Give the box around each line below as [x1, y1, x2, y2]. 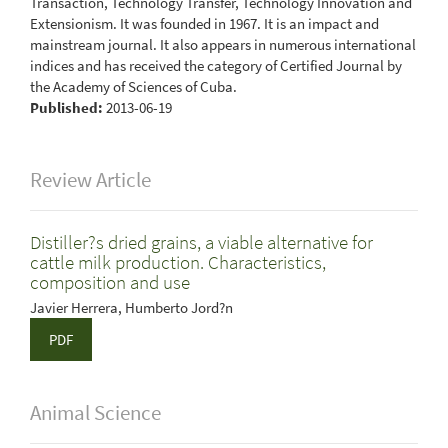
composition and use [30, 270, 190, 294]
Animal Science [30, 400, 161, 426]
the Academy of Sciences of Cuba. [30, 76, 237, 96]
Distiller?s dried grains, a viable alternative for [30, 230, 373, 254]
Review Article [30, 167, 151, 193]
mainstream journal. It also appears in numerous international [30, 34, 416, 54]
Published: [30, 97, 106, 117]
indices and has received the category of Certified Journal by [30, 55, 402, 75]
